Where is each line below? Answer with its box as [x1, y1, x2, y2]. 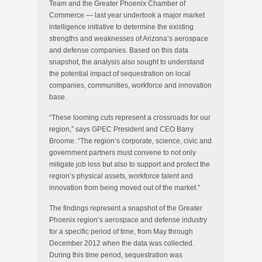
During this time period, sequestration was [49, 251, 182, 259]
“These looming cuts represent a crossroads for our [49, 113, 211, 122]
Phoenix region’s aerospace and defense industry [49, 216, 207, 224]
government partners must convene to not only [49, 149, 196, 157]
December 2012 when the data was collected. [49, 239, 194, 247]
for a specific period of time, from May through [49, 227, 193, 236]
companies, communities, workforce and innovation [49, 81, 212, 89]
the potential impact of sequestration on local [49, 70, 191, 78]
